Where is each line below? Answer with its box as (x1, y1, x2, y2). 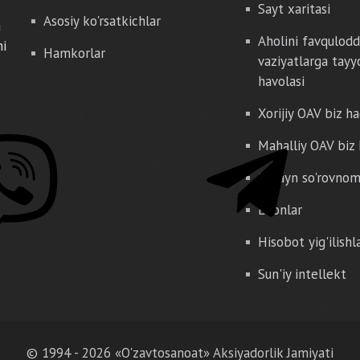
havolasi (257, 72, 305, 90)
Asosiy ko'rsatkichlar (43, 12, 161, 30)
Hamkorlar (43, 44, 105, 62)
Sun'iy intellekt (257, 265, 346, 283)
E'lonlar (257, 201, 302, 219)
